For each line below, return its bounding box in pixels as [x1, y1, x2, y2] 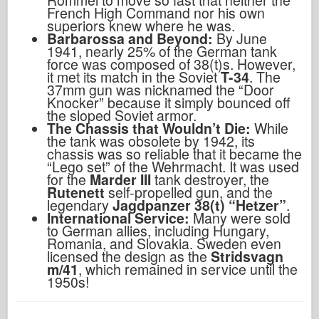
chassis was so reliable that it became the [47, 143, 302, 164]
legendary [47, 194, 109, 215]
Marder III [90, 169, 151, 189]
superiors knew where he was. [47, 15, 235, 36]
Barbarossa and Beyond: [47, 28, 213, 48]
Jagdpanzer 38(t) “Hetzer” [113, 194, 286, 215]
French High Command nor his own [47, 2, 265, 23]
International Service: [47, 207, 189, 228]
